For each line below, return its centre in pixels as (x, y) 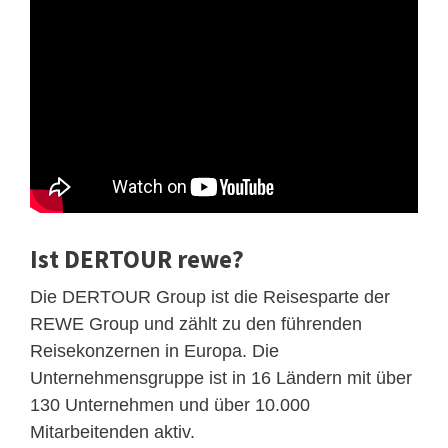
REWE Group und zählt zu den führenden (196, 323)
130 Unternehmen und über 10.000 (170, 404)
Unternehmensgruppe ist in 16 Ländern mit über (221, 377)
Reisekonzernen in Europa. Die (154, 350)
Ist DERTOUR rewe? (137, 258)
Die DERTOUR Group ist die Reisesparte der (210, 296)
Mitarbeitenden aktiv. (112, 431)
